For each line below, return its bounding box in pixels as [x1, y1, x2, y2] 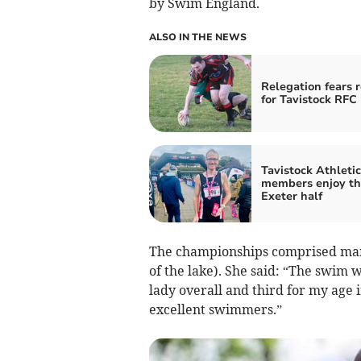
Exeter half [260, 188, 322, 204]
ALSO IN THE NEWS [148, 30, 247, 44]
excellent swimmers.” [148, 301, 282, 317]
